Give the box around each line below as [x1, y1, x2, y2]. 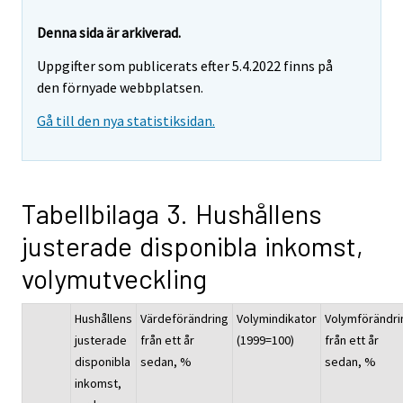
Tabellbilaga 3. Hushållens [22, 196, 322, 229]
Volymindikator [237, 309, 317, 327]
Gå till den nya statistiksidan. [37, 111, 215, 130]
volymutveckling [22, 261, 207, 294]
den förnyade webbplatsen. [37, 78, 203, 97]
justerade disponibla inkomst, [22, 228, 363, 262]
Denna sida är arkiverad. [37, 23, 181, 42]
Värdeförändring [140, 309, 228, 327]
